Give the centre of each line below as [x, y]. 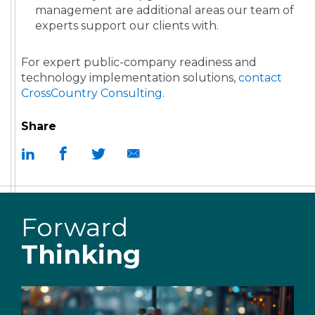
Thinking [81, 255]
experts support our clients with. [127, 26]
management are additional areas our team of [165, 11]
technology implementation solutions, [130, 78]
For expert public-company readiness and [139, 63]
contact [260, 78]
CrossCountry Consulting [92, 94]
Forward [75, 227]
